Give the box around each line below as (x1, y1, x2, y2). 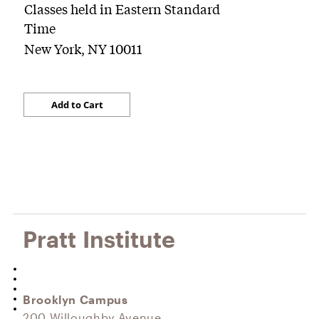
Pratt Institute (23, 226, 175, 252)
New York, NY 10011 (24, 39, 142, 58)
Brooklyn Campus (23, 293, 128, 306)
